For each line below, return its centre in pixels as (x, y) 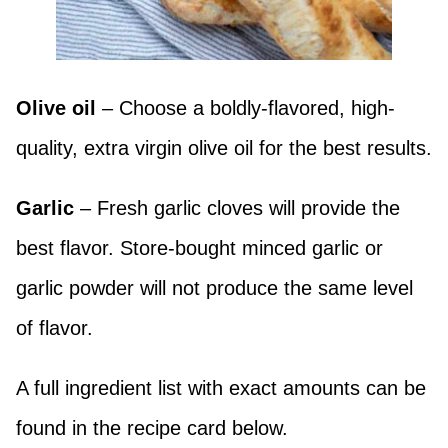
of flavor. (54, 328)
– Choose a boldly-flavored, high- (248, 108)
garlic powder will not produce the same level (214, 288)
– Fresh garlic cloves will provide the (237, 208)
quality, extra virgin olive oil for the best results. (224, 148)
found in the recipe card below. (152, 428)
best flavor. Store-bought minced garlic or (199, 248)
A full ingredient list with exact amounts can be (221, 388)
